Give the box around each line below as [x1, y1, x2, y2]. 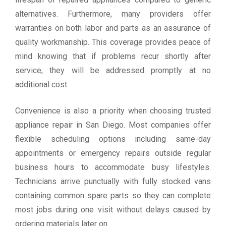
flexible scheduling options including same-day [15, 134, 211, 144]
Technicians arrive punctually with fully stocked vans [15, 177, 211, 187]
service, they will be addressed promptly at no [15, 66, 211, 76]
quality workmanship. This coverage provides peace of [15, 37, 211, 47]
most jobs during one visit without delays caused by [15, 205, 211, 215]
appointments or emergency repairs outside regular [15, 148, 211, 158]
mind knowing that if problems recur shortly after [15, 51, 211, 62]
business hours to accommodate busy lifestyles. [15, 162, 211, 173]
